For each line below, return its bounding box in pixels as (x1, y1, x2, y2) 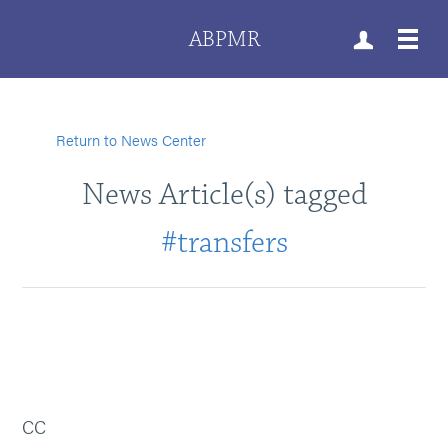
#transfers (160, 223, 288, 262)
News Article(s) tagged (81, 175, 367, 214)
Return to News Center (56, 129, 207, 150)
